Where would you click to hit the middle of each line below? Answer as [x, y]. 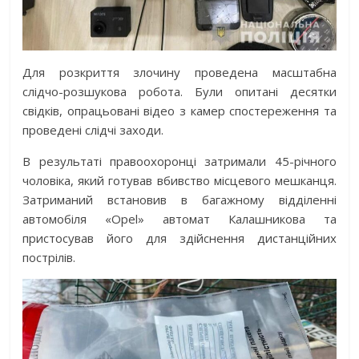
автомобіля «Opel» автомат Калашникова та [179, 218]
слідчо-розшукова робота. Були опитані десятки [179, 91]
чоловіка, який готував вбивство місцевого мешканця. [179, 180]
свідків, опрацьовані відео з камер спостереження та [179, 110]
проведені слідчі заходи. [93, 129]
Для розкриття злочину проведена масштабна [179, 72]
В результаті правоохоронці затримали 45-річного [179, 161]
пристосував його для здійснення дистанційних [179, 238]
